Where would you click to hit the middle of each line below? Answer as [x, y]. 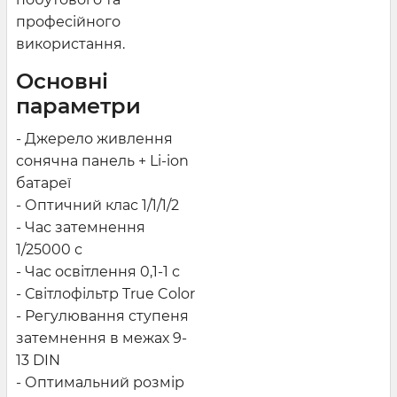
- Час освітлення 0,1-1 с [98, 271]
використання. [70, 43]
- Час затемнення [81, 227]
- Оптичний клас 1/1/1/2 [99, 205]
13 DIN [38, 360]
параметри [78, 105]
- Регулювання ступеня [102, 315]
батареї [43, 183]
